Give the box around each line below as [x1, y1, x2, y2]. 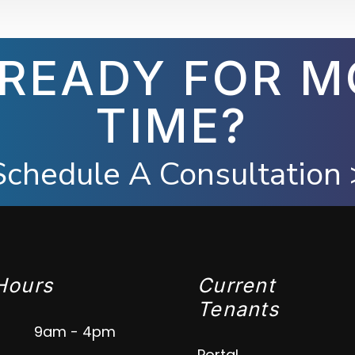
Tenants [197, 297, 279, 321]
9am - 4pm [33, 322, 116, 342]
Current [197, 273, 275, 297]
